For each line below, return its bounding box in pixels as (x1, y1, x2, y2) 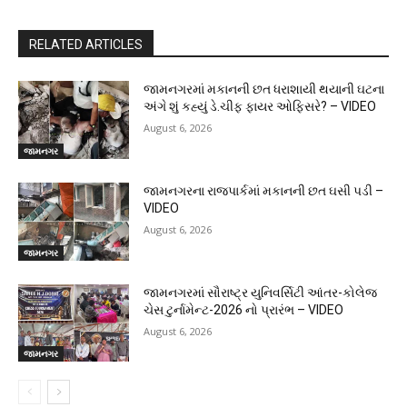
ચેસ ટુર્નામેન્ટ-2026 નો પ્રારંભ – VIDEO (144, 302, 344, 317)
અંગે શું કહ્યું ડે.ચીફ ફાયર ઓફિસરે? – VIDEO (144, 99, 377, 114)
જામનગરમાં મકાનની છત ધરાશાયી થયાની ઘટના (144, 82, 385, 97)
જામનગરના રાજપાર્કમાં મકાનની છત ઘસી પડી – (144, 184, 384, 199)
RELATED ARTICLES (29, 37, 143, 53)
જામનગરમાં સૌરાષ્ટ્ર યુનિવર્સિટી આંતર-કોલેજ (144, 284, 378, 300)
